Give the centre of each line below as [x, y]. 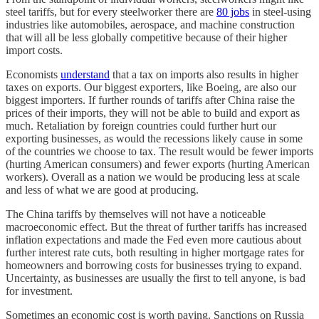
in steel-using [280, 11]
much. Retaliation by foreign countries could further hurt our [141, 125]
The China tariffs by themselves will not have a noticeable [136, 214]
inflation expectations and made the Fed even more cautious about [153, 239]
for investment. [39, 291]
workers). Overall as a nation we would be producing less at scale [153, 177]
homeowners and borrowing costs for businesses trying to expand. [154, 265]
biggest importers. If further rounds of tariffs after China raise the [150, 100]
